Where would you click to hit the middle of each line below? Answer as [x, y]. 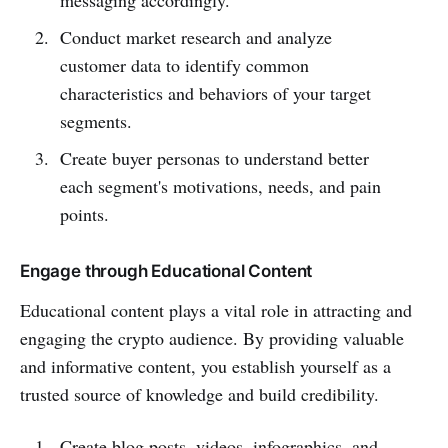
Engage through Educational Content [166, 270]
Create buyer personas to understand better [214, 157]
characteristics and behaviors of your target [215, 92]
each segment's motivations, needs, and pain [220, 185]
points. [84, 213]
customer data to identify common [184, 64]
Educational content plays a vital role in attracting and [216, 309]
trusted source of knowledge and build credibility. [199, 393]
